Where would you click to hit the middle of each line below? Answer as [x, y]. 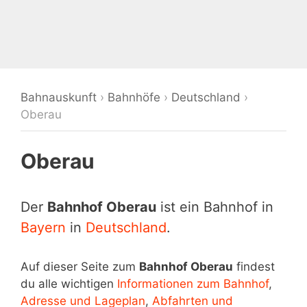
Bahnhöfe [134, 97]
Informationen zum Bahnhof [193, 284]
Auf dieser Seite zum [80, 267]
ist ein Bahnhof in [215, 207]
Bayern [43, 228]
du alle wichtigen [69, 284]
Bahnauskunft [59, 97]
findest [254, 267]
